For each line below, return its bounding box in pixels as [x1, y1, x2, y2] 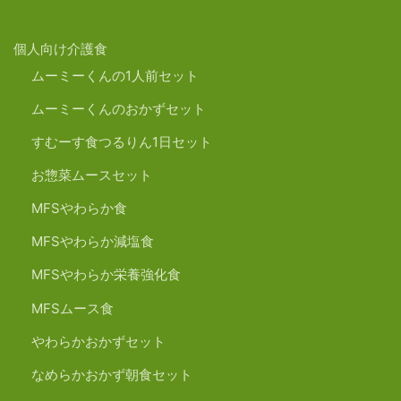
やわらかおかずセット [31, 332, 166, 350]
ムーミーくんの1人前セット [31, 66, 199, 84]
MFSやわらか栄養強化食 [31, 266, 181, 284]
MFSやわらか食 [31, 200, 127, 218]
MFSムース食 [31, 299, 114, 317]
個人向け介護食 [13, 39, 107, 57]
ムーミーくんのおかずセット [31, 99, 206, 117]
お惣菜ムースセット [31, 166, 152, 184]
